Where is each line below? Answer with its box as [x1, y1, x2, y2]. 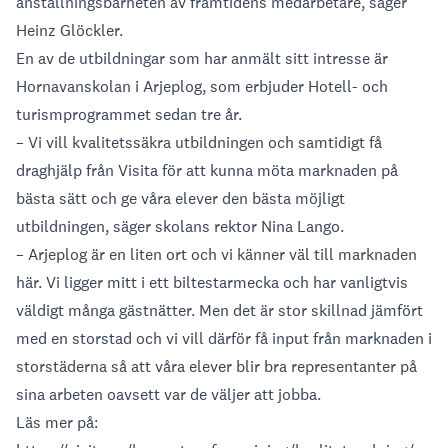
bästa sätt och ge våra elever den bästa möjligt [16, 188, 345, 210]
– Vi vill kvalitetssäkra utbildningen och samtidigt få [16, 132, 382, 154]
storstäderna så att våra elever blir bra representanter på [16, 356, 417, 378]
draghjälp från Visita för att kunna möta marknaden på [16, 160, 398, 182]
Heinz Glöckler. [16, 20, 123, 42]
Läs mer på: [16, 412, 98, 434]
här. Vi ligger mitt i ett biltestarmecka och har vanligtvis [16, 272, 408, 294]
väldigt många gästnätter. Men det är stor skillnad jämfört [16, 300, 423, 322]
